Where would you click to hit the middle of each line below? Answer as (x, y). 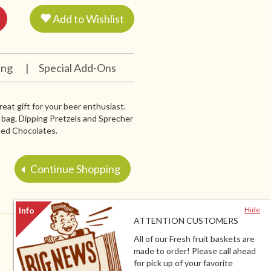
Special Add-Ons (77, 68)
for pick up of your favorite (183, 263)
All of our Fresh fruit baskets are (194, 239)
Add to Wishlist (87, 19)
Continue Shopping (75, 169)
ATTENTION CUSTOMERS (186, 221)
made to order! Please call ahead (194, 251)
